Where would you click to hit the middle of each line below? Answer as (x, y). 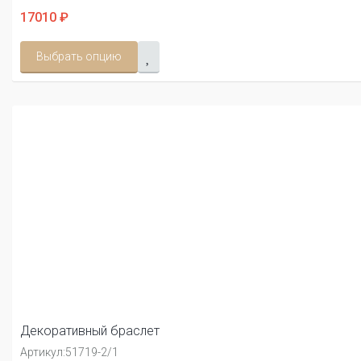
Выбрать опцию (79, 57)
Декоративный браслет (90, 331)
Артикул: (43, 353)
